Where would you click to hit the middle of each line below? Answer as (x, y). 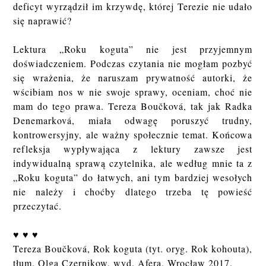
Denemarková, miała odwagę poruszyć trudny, (133, 121)
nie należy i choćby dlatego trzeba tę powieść (133, 192)
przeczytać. (38, 206)
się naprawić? (43, 21)
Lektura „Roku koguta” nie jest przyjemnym (133, 49)
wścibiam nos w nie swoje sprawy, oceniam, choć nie (133, 92)
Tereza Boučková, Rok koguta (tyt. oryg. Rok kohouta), (133, 249)
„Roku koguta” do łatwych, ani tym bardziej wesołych (133, 178)
